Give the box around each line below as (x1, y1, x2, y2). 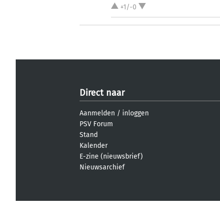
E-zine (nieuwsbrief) (80, 152, 143, 161)
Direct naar (80, 87, 125, 98)
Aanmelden (80, 109, 115, 117)
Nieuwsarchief (80, 163, 125, 171)
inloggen (122, 109, 149, 117)
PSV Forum (80, 119, 113, 128)
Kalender (80, 141, 108, 150)
